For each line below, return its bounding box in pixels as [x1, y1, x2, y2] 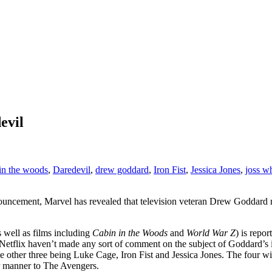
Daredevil [53, 164, 90, 175]
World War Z [186, 227, 236, 238]
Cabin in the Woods [92, 227, 170, 238]
